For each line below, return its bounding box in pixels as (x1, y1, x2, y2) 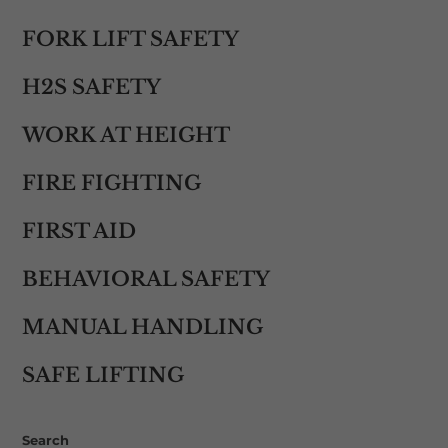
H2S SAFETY (21, 75, 161, 99)
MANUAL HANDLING (21, 315, 263, 339)
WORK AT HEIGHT (21, 123, 230, 147)
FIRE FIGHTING (21, 171, 201, 195)
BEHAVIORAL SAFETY (21, 267, 270, 291)
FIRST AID (21, 219, 136, 243)
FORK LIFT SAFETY (21, 27, 239, 51)
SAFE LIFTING (21, 363, 184, 387)
